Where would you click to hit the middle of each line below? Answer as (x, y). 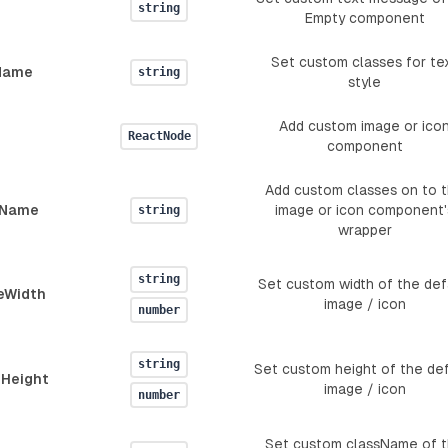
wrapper (364, 230)
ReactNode (159, 136)
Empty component (364, 18)
